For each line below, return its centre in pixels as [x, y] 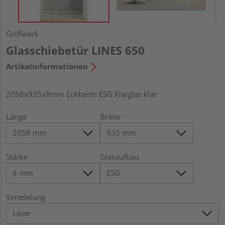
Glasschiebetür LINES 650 [75, 50]
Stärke [17, 156]
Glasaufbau [119, 156]
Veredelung [26, 197]
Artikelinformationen [47, 66]
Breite [110, 116]
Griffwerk [22, 33]
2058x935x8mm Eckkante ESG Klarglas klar [81, 94]
